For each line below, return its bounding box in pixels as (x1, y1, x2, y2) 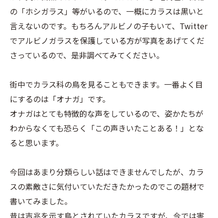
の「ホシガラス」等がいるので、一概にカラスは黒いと (10, 5, 204, 17)
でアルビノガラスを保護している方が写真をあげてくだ (10, 35, 204, 46)
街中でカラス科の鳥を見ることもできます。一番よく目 (10, 78, 203, 90)
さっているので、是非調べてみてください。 (10, 49, 164, 61)
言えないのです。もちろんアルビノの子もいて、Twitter (10, 20, 207, 32)
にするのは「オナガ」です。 (10, 93, 110, 105)
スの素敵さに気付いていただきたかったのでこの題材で (10, 181, 204, 192)
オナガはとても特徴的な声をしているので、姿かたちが (10, 108, 203, 119)
